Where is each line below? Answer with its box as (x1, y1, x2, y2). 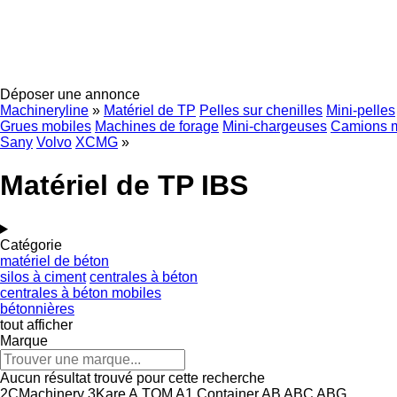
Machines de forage (95, 119, 219, 134)
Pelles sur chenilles (199, 103, 323, 118)
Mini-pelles (326, 103, 395, 118)
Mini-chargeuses (222, 119, 327, 134)
